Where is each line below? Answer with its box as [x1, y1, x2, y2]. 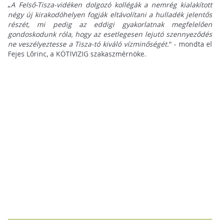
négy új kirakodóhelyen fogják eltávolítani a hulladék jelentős [7, 10, 213, 20]
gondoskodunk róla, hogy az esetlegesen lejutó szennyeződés [7, 29, 213, 39]
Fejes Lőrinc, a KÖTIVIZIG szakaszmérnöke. [7, 49, 146, 59]
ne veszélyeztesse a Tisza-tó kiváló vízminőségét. [7, 39, 169, 49]
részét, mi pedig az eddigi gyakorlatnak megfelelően [7, 20, 213, 29]
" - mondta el [168, 39, 213, 49]
